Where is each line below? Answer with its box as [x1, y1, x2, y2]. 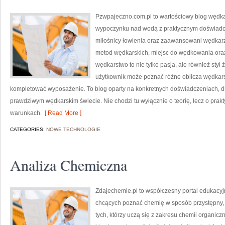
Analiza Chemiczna [10, 155, 127, 175]
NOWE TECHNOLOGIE [46, 127, 100, 132]
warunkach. [10, 109, 42, 117]
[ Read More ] [42, 109, 81, 117]
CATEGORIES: [10, 127, 46, 132]
